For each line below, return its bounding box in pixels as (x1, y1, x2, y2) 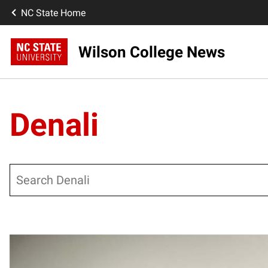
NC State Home (21, 7, 86, 19)
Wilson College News (78, 42, 225, 61)
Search (10, 165, 39, 177)
